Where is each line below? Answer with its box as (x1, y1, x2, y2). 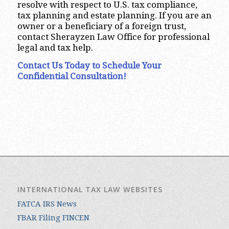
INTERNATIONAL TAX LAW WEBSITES (17, 185, 163, 195)
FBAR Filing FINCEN (17, 213, 89, 223)
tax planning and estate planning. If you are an (17, 10, 212, 20)
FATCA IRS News (17, 199, 77, 209)
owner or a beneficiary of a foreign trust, (17, 21, 186, 31)
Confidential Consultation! (17, 71, 126, 82)
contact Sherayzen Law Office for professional (17, 32, 210, 42)
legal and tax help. (17, 42, 93, 53)
